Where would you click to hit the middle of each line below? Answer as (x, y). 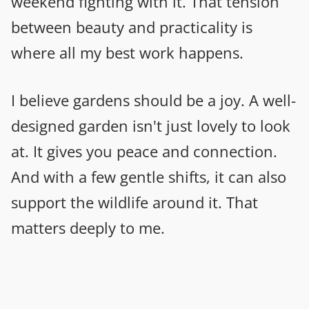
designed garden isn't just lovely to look (151, 125)
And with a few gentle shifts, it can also (149, 176)
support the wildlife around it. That (134, 202)
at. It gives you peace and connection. (144, 151)
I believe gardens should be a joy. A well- (153, 100)
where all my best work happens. (127, 52)
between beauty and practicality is (132, 27)
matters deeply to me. (88, 227)
